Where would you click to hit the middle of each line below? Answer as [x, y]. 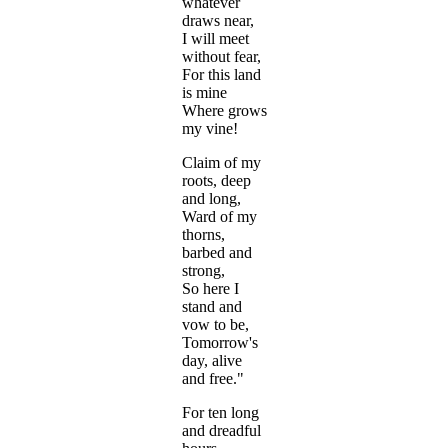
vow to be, [215, 325]
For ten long [220, 413]
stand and [212, 307]
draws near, [218, 21]
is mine [204, 93]
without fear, [221, 57]
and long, [211, 199]
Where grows [224, 111]
